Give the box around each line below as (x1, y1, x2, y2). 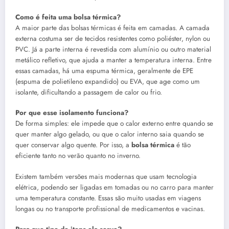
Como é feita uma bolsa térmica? (15, 12, 121, 22)
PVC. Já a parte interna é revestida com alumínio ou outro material (15, 44, 211, 55)
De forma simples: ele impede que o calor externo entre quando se (15, 119, 213, 129)
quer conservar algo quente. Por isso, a (15, 140, 131, 150)
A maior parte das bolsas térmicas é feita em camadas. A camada (15, 23, 210, 33)
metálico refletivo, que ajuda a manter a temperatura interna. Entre (15, 55, 212, 65)
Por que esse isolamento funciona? (15, 108, 128, 118)
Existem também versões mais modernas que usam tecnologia (15, 171, 197, 181)
